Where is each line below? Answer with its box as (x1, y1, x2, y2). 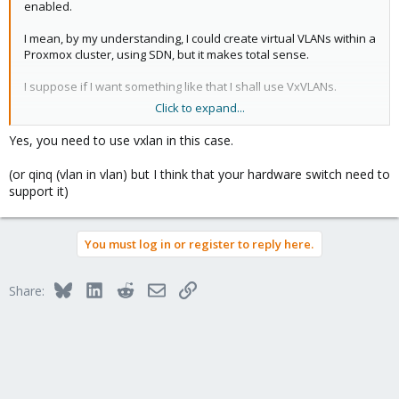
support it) (9, 183, 69, 199)
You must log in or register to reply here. (85, 236, 313, 252)
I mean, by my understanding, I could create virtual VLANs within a (24, 30, 376, 46)
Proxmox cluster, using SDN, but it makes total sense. (24, 46, 309, 62)
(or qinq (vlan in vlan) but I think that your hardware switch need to (9, 166, 390, 183)
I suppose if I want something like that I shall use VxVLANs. (24, 78, 337, 94)
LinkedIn (102, 280, 151, 297)
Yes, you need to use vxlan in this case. (9, 132, 233, 149)
